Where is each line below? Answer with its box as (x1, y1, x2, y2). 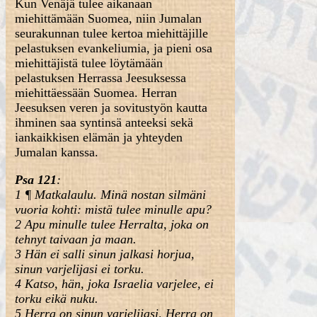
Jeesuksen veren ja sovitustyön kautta (15, 100, 208, 115)
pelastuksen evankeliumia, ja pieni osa (15, 41, 213, 55)
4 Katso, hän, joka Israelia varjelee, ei (15, 277, 214, 291)
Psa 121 (15, 173, 57, 187)
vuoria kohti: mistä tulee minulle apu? (15, 202, 212, 217)
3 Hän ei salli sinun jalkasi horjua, (15, 247, 195, 261)
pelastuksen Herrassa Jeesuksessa (15, 71, 187, 85)
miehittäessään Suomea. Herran (15, 86, 178, 100)
